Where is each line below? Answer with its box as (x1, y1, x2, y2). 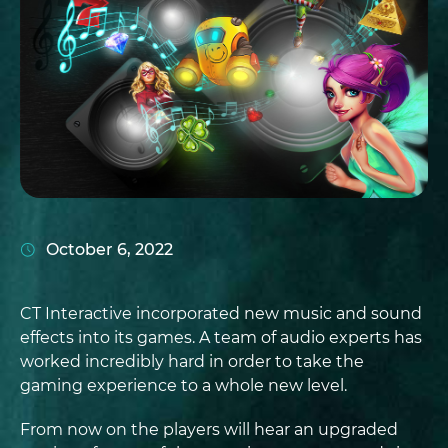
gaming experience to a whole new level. (20, 376, 347, 395)
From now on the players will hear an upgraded (20, 420, 398, 439)
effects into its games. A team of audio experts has (20, 328, 422, 347)
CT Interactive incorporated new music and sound (20, 304, 422, 323)
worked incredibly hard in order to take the (20, 352, 364, 371)
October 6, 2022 (46, 240, 173, 259)
